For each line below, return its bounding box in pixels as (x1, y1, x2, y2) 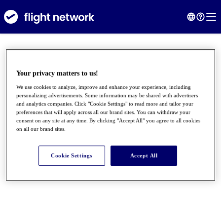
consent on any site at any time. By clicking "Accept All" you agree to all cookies (16, 117, 201, 124)
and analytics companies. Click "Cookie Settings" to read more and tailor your (16, 101, 194, 107)
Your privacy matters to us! (16, 70, 99, 77)
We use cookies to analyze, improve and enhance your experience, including (16, 84, 191, 90)
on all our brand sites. (16, 126, 66, 132)
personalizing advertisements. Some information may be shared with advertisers (16, 92, 198, 99)
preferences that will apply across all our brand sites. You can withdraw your (16, 109, 191, 115)
